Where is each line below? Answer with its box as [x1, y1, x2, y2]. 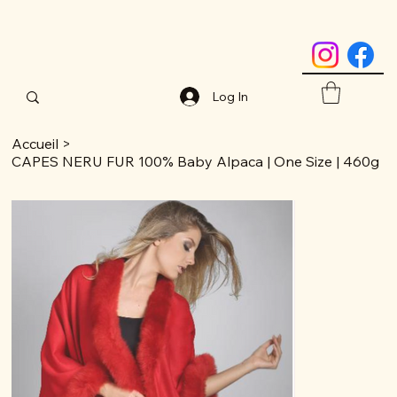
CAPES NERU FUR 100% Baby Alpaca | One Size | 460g [12, 152, 380, 171]
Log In [212, 88, 249, 105]
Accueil [12, 135, 59, 153]
